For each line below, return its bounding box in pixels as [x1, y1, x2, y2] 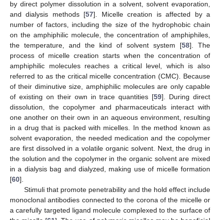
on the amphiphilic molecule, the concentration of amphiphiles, [10, 31, 210, 39]
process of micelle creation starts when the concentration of [10, 52, 210, 60]
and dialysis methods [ [10, 10, 86, 19]
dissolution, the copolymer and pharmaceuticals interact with [10, 103, 210, 111]
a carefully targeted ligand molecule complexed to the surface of [10, 206, 210, 215]
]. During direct [162, 93, 211, 101]
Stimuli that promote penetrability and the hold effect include [24, 186, 210, 194]
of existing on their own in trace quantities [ [10, 93, 154, 101]
